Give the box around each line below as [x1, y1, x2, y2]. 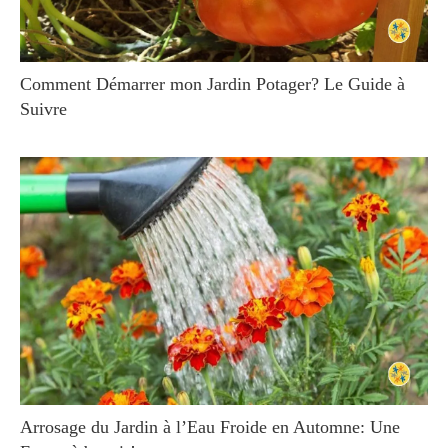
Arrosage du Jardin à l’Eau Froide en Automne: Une [20, 417, 400, 438]
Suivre [20, 98, 67, 119]
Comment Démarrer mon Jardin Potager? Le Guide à [20, 73, 405, 94]
